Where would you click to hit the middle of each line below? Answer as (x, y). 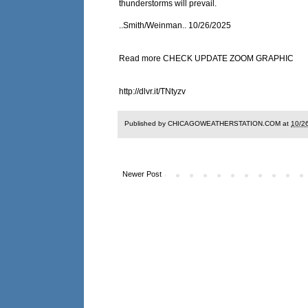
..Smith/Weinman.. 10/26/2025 (175, 26)
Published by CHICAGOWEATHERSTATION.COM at (208, 124)
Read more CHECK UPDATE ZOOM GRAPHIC (206, 59)
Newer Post (142, 174)
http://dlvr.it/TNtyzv (152, 92)
